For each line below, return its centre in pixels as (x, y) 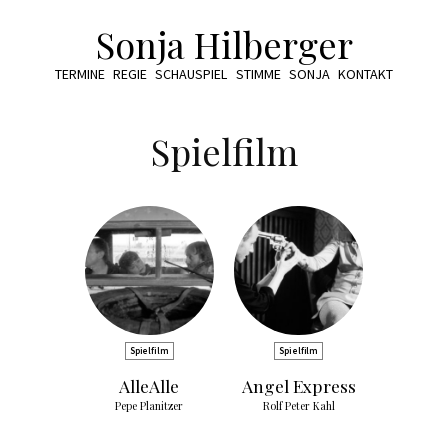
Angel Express (298, 385)
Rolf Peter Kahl (298, 406)
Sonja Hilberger (224, 44)
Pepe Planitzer (149, 406)
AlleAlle (149, 385)
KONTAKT (366, 74)
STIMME (258, 74)
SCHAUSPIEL (191, 74)
